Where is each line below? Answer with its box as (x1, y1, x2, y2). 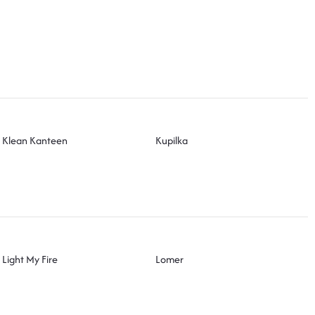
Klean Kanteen (2, 132, 68, 148)
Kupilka (155, 132, 188, 148)
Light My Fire (2, 251, 58, 266)
